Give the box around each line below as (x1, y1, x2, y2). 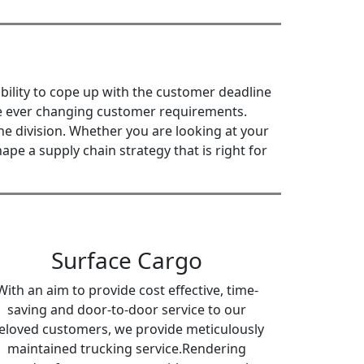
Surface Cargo (51, 245, 202, 275)
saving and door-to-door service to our (7, 301, 246, 318)
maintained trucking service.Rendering (7, 340, 246, 357)
